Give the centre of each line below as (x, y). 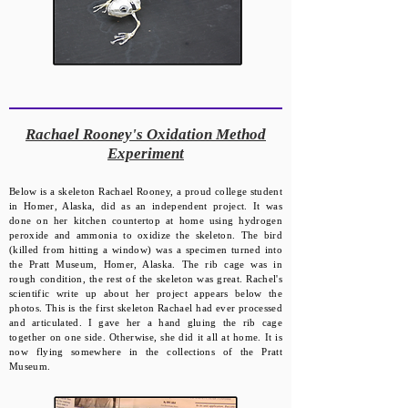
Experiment (146, 153)
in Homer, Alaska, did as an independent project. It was (146, 206)
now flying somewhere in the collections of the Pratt (146, 352)
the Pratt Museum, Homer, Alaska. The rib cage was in (146, 264)
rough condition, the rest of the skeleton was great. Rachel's (146, 279)
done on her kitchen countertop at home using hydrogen (146, 220)
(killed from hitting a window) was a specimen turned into (146, 250)
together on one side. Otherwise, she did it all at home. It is (146, 337)
